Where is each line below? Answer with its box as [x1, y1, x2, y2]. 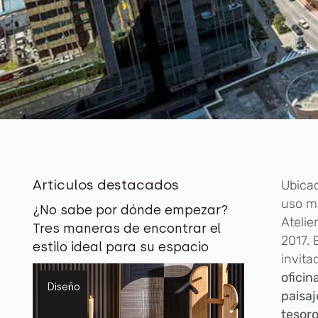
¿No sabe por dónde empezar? [33, 202, 229, 218]
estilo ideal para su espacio [33, 238, 209, 255]
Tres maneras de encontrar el [33, 220, 221, 236]
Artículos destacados [33, 176, 180, 193]
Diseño [47, 280, 81, 293]
